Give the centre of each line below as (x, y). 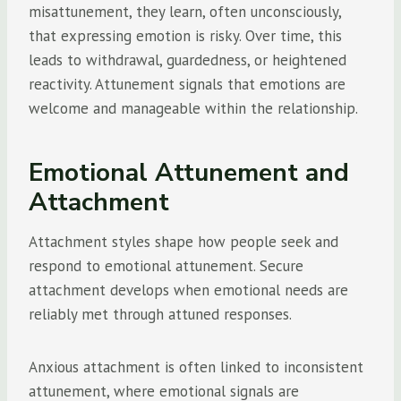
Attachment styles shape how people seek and (183, 242)
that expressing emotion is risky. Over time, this (185, 36)
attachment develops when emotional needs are (188, 290)
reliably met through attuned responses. (160, 314)
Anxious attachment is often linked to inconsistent (196, 367)
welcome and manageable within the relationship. (193, 108)
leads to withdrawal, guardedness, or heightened (188, 60)
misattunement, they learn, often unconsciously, (185, 12)
